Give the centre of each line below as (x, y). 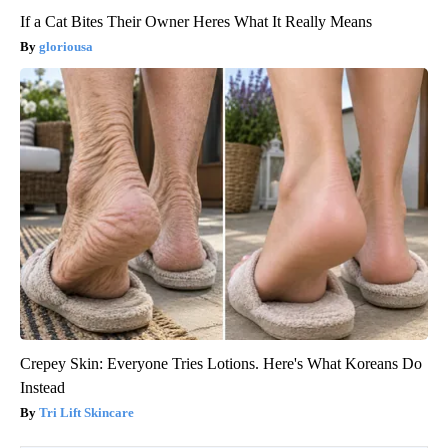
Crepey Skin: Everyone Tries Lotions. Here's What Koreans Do (221, 363)
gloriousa (66, 46)
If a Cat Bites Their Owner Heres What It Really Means (196, 21)
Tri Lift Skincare (86, 412)
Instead (42, 387)
